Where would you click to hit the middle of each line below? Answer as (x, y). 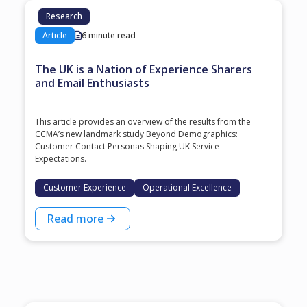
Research (64, 16)
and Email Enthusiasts (92, 83)
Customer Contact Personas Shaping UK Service (127, 146)
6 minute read (109, 35)
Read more (75, 219)
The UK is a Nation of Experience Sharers (144, 69)
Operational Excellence (187, 187)
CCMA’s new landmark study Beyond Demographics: (136, 134)
